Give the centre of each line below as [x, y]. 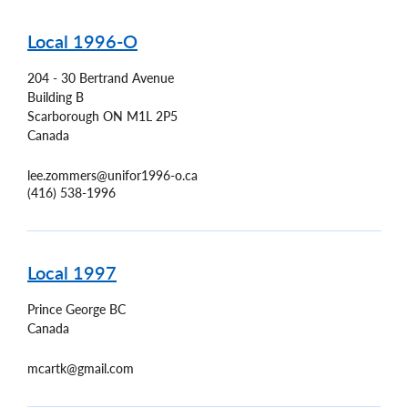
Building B [56, 97]
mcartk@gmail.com [81, 368]
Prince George [66, 309]
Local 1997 [72, 272]
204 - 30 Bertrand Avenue [101, 78]
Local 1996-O [82, 41]
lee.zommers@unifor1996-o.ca [112, 175]
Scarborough [63, 116]
